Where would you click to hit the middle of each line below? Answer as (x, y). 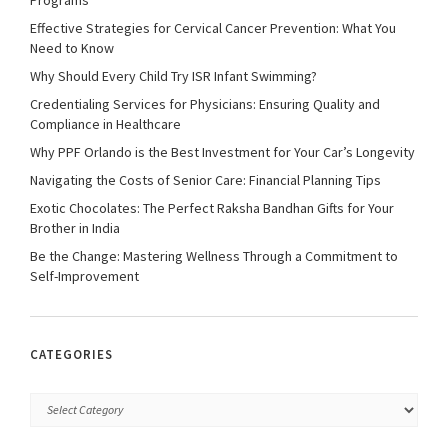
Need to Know (72, 47)
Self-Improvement (84, 275)
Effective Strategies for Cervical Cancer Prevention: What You (213, 27)
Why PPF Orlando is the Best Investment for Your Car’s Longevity (222, 151)
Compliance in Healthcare (105, 123)
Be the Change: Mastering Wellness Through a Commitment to (214, 255)
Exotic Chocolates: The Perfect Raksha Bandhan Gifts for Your (212, 207)
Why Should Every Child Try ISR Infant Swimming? (173, 75)
